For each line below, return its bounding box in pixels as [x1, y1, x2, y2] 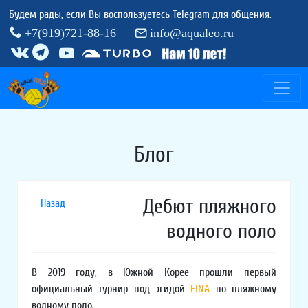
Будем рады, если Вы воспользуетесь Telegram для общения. [9, 8, 272, 21]
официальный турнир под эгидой [32, 283, 191, 295]
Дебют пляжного [143, 195, 276, 219]
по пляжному [215, 283, 277, 295]
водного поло [166, 219, 276, 243]
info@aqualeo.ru [150, 25, 234, 38]
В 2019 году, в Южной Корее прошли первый [32, 266, 276, 278]
